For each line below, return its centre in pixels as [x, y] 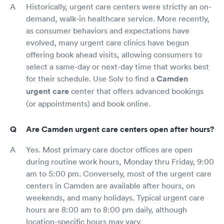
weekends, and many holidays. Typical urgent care [115, 197]
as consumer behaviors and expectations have [108, 30]
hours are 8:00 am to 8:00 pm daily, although [106, 209]
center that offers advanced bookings [136, 91]
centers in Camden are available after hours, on [110, 185]
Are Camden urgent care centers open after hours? [120, 129]
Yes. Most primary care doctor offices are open [109, 149]
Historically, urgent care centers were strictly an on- [119, 6]
